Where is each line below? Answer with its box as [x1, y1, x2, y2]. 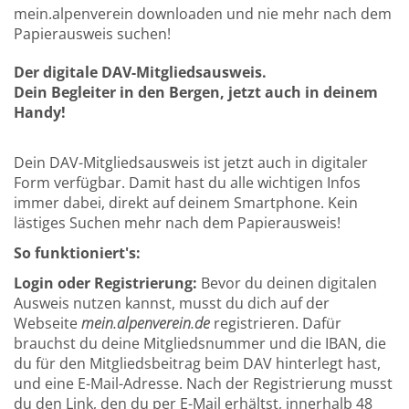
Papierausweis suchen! [14, 24, 171, 44]
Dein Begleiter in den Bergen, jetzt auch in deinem [14, 82, 378, 102]
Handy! [14, 102, 66, 122]
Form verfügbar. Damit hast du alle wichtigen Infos [14, 173, 361, 193]
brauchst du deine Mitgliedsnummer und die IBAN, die [14, 333, 386, 353]
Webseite [14, 313, 81, 333]
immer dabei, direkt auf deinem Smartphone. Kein [14, 193, 358, 213]
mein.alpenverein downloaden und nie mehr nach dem [14, 4, 392, 24]
